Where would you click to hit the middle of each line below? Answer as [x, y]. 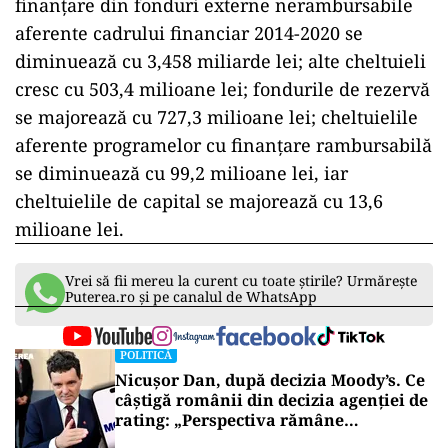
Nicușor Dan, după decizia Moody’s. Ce [270, 380]
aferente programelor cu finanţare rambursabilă [223, 145]
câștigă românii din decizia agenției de [271, 400]
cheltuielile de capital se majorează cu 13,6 [199, 201]
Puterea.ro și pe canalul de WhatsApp [191, 296]
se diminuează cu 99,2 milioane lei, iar [181, 173]
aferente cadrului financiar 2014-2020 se [189, 33]
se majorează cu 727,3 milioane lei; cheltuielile [216, 117]
